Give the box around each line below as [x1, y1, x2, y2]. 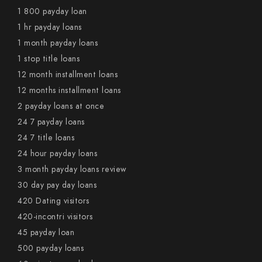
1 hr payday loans [18, 22, 82, 33]
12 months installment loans [18, 85, 121, 96]
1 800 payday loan [18, 6, 87, 17]
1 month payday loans [18, 37, 98, 49]
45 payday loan [18, 227, 74, 238]
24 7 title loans [18, 132, 74, 143]
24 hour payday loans [18, 148, 97, 159]
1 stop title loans [18, 53, 80, 64]
